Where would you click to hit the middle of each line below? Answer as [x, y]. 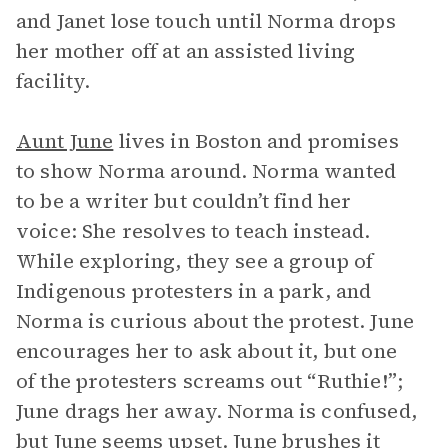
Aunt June [65, 141]
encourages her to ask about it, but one [206, 351]
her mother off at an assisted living [186, 51]
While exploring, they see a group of [195, 261]
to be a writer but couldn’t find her [184, 201]
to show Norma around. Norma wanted [206, 171]
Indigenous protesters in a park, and [194, 291]
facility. [53, 81]
